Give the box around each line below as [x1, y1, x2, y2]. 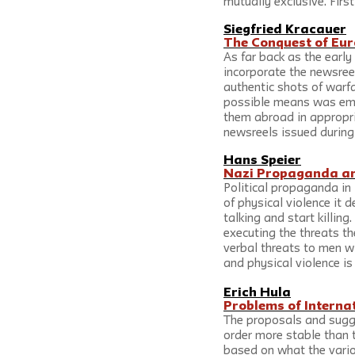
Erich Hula [223, 288, 291, 299]
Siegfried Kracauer [223, 25, 346, 36]
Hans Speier [223, 155, 301, 166]
